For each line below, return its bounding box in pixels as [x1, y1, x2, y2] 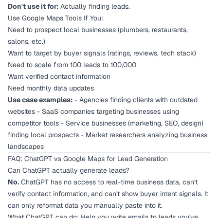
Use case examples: [8, 95, 73, 104]
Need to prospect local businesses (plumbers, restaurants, [8, 25, 188, 34]
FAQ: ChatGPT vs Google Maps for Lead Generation [8, 154, 168, 163]
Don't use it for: [8, 2, 58, 11]
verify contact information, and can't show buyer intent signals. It [8, 189, 208, 198]
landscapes [8, 142, 44, 151]
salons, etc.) [8, 37, 45, 46]
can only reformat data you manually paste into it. [8, 201, 163, 210]
